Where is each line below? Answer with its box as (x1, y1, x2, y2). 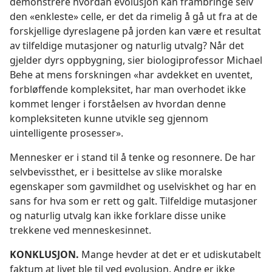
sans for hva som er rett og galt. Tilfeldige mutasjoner (10, 194, 257, 208)
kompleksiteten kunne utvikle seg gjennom (10, 112, 208, 126)
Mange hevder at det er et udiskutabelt (81, 248, 261, 262)
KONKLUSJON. (10, 248, 81, 262)
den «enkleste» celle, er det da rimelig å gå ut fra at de (10, 10, 257, 24)
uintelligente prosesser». (10, 126, 123, 140)
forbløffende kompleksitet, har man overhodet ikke (10, 83, 246, 97)
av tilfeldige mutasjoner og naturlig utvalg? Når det (10, 39, 244, 53)
